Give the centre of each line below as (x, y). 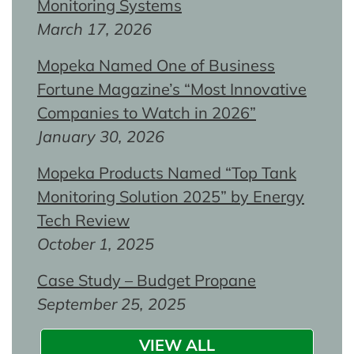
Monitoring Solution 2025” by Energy (171, 196)
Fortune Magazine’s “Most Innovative (172, 88)
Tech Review (83, 220)
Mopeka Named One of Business (156, 65)
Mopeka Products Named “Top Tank (167, 172)
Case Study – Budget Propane (147, 280)
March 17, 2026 (94, 28)
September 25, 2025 (111, 303)
